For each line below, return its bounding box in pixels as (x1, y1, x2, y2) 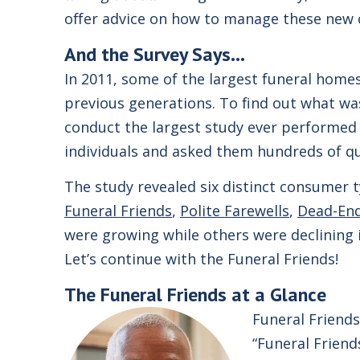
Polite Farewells (180, 201, 289, 220)
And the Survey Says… (64, 42, 245, 67)
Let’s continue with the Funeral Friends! (64, 249, 342, 268)
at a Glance (227, 282, 326, 307)
